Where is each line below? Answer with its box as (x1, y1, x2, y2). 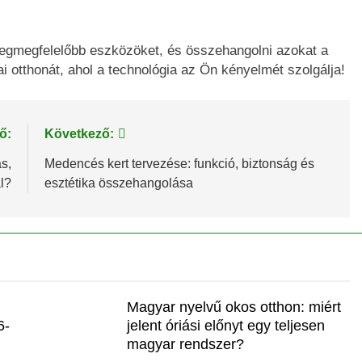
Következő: (44, 127, 114, 141)
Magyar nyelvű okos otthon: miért (126, 299, 341, 316)
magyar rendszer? (126, 336, 244, 353)
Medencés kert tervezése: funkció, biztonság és (44, 157, 314, 171)
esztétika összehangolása (44, 176, 193, 191)
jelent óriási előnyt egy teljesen (126, 318, 325, 335)
